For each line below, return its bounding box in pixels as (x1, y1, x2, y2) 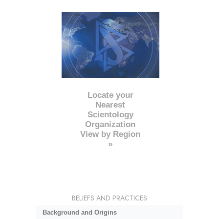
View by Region (80, 129, 141, 139)
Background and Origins (42, 209, 117, 217)
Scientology (87, 109, 133, 119)
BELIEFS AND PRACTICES (72, 193, 147, 203)
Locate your (87, 90, 133, 100)
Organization (85, 119, 136, 129)
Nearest (95, 100, 126, 109)
